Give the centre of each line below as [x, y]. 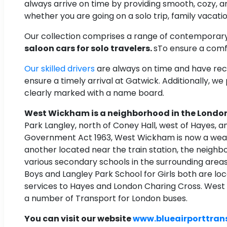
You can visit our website [79, 219]
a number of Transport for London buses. [106, 199]
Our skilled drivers [60, 69]
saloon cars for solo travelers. [89, 49]
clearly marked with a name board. [94, 93]
